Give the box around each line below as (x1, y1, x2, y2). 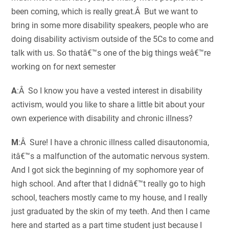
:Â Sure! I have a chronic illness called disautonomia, (18, 138, 210, 148)
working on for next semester (11, 62, 116, 72)
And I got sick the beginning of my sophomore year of (11, 165, 204, 175)
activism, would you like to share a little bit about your (11, 100, 205, 110)
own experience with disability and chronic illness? (11, 113, 193, 124)
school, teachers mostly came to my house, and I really (11, 193, 208, 203)
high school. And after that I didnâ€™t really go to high (11, 179, 206, 189)
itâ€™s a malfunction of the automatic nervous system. (11, 151, 210, 162)
